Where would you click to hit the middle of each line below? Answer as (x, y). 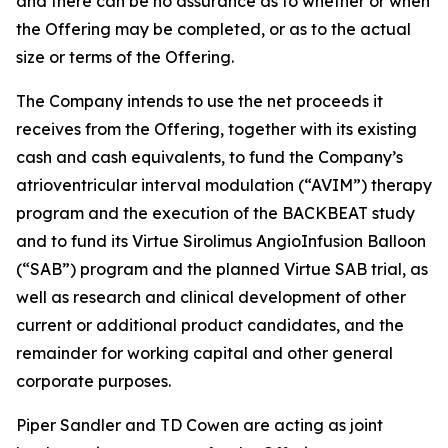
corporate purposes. (93, 381)
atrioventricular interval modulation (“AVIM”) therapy (224, 185)
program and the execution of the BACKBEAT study (215, 213)
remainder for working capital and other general (204, 353)
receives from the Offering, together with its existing (216, 129)
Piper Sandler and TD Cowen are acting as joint (199, 425)
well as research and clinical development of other (211, 297)
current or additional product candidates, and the (210, 325)
